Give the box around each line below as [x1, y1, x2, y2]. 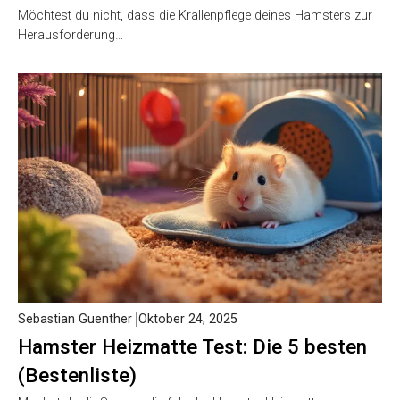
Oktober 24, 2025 [138, 312, 237, 328]
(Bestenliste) [18, 363, 137, 387]
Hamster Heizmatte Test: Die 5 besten [18, 335, 367, 359]
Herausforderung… [18, 27, 123, 43]
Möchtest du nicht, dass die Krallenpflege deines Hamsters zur [18, 7, 372, 23]
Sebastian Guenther [18, 312, 132, 328]
